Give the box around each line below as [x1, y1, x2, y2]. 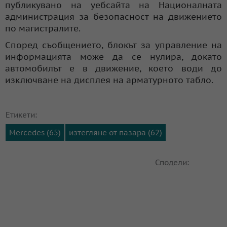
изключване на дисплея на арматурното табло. [5, 74, 213, 86]
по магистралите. [5, 22, 81, 34]
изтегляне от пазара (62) [69, 127, 162, 137]
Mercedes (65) [9, 127, 61, 137]
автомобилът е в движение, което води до [5, 62, 222, 74]
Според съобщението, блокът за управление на [5, 39, 222, 51]
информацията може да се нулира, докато [5, 51, 222, 62]
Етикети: [6, 109, 37, 120]
